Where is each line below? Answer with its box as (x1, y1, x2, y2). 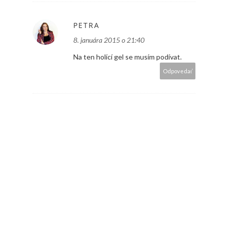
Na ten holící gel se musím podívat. (73, 52, 182, 62)
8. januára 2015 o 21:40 (73, 36, 145, 45)
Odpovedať (163, 68, 193, 75)
